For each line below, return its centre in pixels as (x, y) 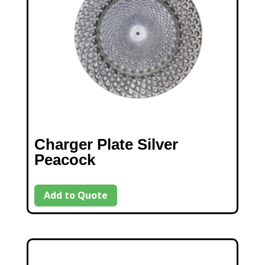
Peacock (64, 160)
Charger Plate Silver (106, 145)
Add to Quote (75, 195)
